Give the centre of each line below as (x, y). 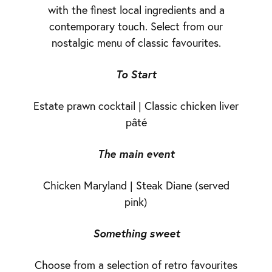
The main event (136, 154)
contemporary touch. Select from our (136, 26)
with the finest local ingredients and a (136, 10)
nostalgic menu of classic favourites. (136, 43)
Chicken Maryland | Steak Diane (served (136, 185)
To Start (136, 74)
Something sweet (136, 233)
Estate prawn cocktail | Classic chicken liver (136, 106)
